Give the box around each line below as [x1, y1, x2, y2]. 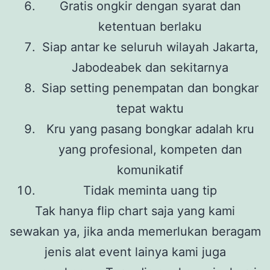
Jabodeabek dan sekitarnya [72, 60, 228, 75]
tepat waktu [116, 101, 184, 116]
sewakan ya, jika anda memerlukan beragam [9, 224, 261, 239]
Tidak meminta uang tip [83, 183, 217, 198]
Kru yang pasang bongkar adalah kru [46, 121, 254, 136]
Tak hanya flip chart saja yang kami [35, 203, 235, 218]
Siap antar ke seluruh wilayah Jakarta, [42, 39, 259, 54]
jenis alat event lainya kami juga [44, 244, 226, 259]
